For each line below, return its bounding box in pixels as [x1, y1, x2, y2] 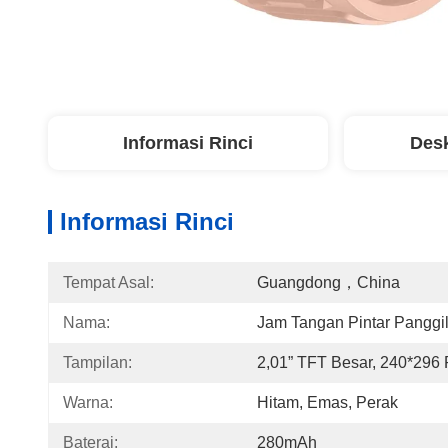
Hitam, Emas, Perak [257, 394, 398, 411]
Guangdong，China [257, 274, 400, 291]
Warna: [63, 394, 113, 411]
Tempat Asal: [63, 274, 154, 291]
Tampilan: [63, 354, 132, 371]
